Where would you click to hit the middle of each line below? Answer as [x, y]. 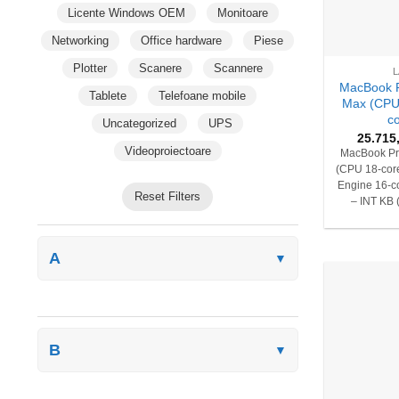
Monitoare [242, 12]
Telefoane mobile [203, 95]
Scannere [238, 68]
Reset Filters [168, 196]
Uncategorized [140, 123]
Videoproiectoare [167, 151]
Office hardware [182, 40]
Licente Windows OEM [126, 12]
